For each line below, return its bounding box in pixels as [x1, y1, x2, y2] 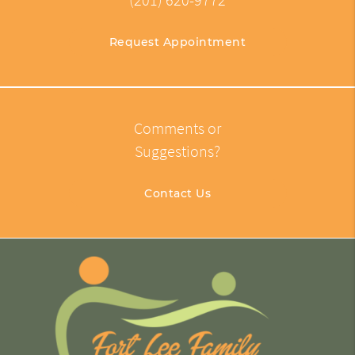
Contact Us [144, 186, 211, 201]
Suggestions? [135, 142, 220, 162]
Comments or [134, 119, 221, 139]
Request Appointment [109, 35, 246, 50]
